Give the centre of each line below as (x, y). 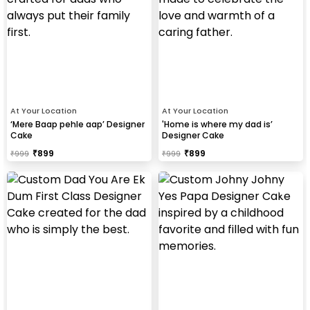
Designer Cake (193, 135)
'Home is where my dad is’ (217, 124)
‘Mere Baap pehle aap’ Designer (77, 124)
